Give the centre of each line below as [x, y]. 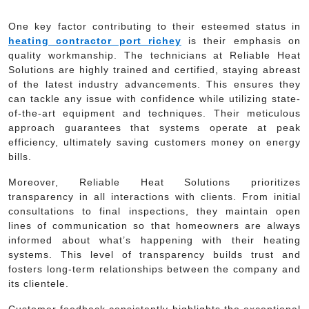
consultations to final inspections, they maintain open [154, 211]
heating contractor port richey [95, 40]
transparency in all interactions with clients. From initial [154, 196]
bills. [20, 156]
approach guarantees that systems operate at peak [154, 127]
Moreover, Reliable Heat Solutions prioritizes [154, 182]
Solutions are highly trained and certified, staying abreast [154, 69]
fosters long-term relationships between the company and [154, 269]
